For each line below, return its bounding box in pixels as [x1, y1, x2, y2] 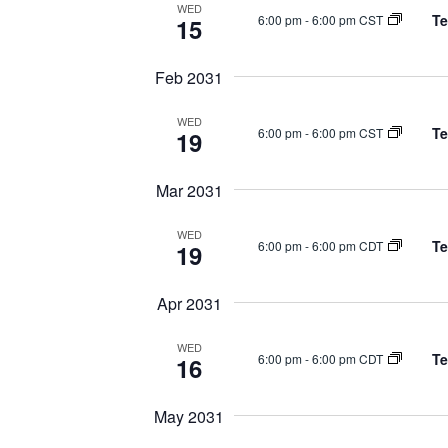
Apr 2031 [156, 292, 222, 315]
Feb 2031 [155, 66, 223, 89]
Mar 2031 [155, 179, 223, 202]
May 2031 [154, 405, 224, 428]
